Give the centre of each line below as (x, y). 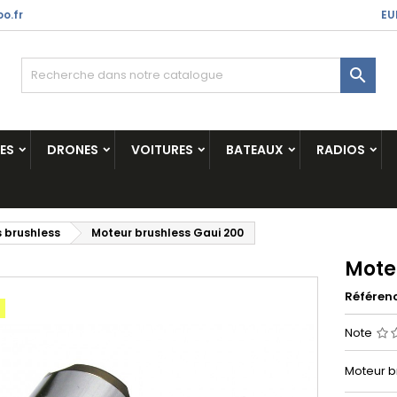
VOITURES (162, 150)
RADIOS (341, 150)
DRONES (73, 150)
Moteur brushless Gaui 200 (167, 233)
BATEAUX (255, 150)
